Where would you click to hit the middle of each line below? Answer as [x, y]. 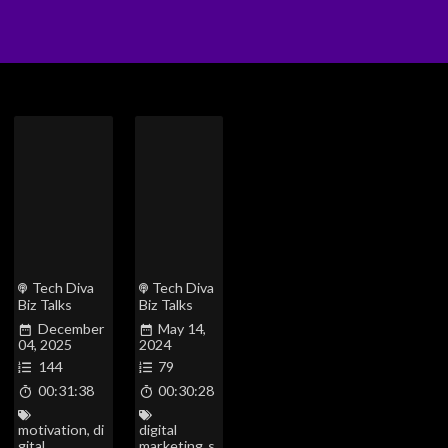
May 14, [181, 328]
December [71, 328]
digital [157, 430]
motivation [53, 430]
